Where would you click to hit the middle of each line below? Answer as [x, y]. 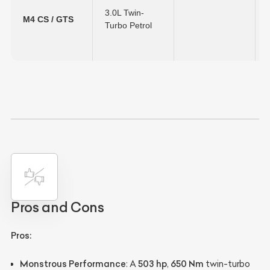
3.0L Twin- [124, 13]
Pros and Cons [58, 207]
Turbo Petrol [128, 26]
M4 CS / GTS [48, 20]
